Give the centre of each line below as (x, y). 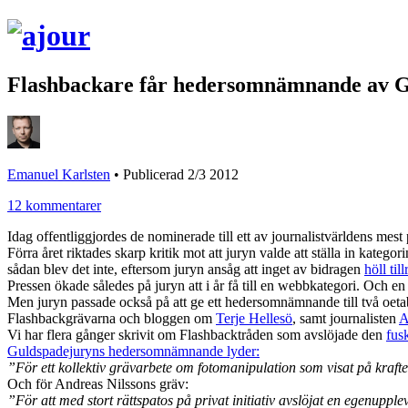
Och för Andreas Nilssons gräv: (98, 383)
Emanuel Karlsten (59, 174)
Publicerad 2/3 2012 (181, 174)
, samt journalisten (346, 318)
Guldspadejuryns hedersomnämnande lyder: (133, 351)
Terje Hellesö (254, 318)
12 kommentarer (54, 205)
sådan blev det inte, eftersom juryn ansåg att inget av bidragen (186, 269)
